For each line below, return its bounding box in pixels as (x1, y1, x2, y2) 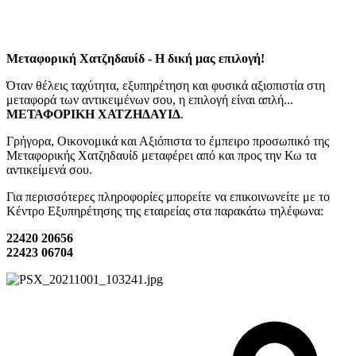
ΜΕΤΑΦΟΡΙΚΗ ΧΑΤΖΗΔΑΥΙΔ (6, 106, 180, 121)
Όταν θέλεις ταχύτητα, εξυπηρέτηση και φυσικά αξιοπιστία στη (6, 78, 325, 92)
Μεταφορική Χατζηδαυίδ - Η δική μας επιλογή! (6, 51, 265, 65)
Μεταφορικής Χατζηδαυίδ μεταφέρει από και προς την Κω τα (6, 148, 316, 162)
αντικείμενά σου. (6, 162, 92, 176)
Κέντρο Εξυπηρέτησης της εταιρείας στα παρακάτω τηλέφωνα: (6, 203, 323, 218)
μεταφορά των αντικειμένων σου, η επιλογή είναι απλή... (6, 92, 293, 106)
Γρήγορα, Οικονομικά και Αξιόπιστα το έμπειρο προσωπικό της (6, 133, 329, 148)
